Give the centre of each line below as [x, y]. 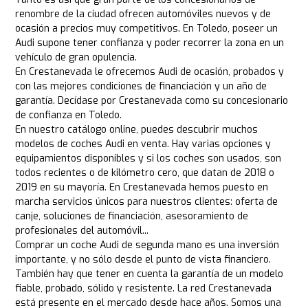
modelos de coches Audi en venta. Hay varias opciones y [143, 144]
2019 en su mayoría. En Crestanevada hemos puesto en [142, 188]
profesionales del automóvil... [82, 231]
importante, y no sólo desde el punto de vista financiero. [143, 260]
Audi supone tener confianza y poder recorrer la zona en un [150, 43]
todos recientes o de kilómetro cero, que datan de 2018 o [145, 173]
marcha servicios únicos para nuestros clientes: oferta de [147, 202]
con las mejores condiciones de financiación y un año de [141, 87]
